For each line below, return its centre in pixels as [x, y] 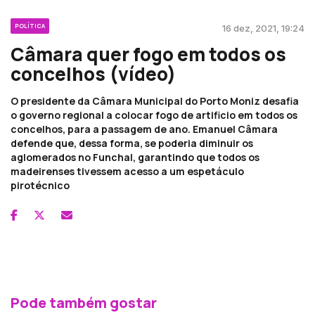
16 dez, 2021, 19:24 [263, 28]
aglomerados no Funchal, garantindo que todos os [135, 157]
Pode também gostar [84, 302]
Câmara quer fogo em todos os [148, 54]
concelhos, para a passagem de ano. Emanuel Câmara [144, 129]
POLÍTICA [30, 25]
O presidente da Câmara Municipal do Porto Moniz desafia [155, 101]
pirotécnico [40, 185]
